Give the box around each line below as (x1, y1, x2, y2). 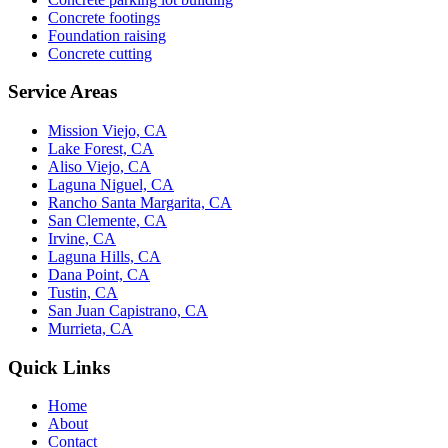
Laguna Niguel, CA (48, 175, 174, 193)
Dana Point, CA (48, 265, 150, 283)
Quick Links (8, 356, 110, 378)
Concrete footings (48, 8, 160, 26)
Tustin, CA (48, 283, 118, 301)
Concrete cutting (48, 44, 152, 62)
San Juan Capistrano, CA (48, 301, 208, 319)
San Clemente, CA (48, 211, 167, 229)
